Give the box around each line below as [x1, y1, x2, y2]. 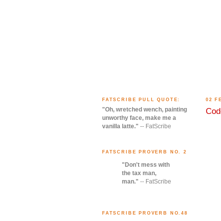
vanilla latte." [102, 123, 139, 130]
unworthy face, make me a [102, 114, 176, 122]
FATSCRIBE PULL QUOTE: [102, 97, 181, 102]
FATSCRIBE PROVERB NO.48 [102, 211, 188, 216]
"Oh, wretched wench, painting [102, 106, 187, 113]
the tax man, [122, 170, 156, 177]
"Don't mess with [122, 161, 170, 169]
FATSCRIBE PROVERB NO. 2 [102, 149, 187, 155]
